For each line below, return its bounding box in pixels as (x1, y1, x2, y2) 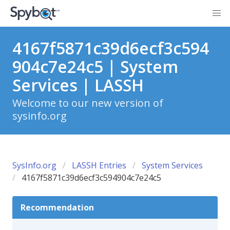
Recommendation (21, 202, 94, 213)
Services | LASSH (12, 74, 144, 96)
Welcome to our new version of (12, 96, 163, 110)
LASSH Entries (72, 160, 126, 171)
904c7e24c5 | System (12, 55, 178, 78)
